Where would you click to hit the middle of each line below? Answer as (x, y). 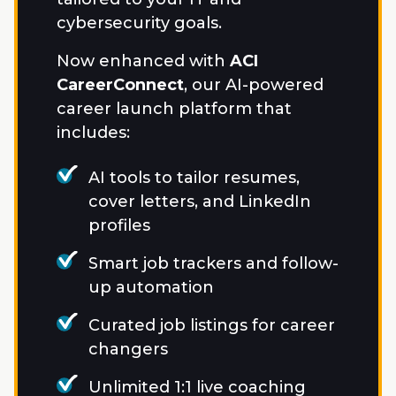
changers (128, 350)
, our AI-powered (254, 85)
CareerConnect (120, 85)
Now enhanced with (141, 61)
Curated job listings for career (212, 326)
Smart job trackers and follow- (213, 264)
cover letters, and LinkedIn (200, 202)
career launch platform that (174, 109)
